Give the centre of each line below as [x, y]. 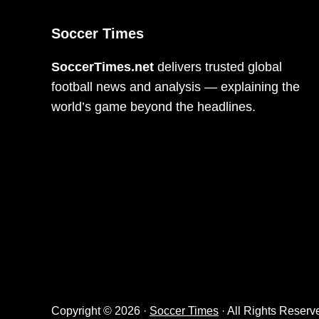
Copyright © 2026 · [100, 310]
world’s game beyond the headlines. [153, 106]
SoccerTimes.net [103, 67]
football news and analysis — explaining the [176, 87]
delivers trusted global [218, 67]
